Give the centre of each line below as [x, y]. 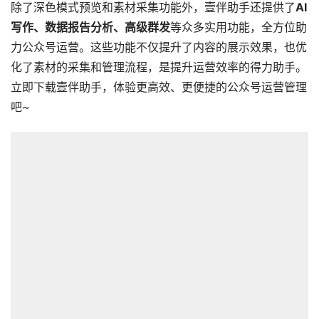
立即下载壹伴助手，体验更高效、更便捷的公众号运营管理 [159, 88]
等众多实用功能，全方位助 [239, 28]
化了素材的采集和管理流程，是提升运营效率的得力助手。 [159, 68]
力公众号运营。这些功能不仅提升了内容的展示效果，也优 [159, 48]
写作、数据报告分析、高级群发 [90, 28]
